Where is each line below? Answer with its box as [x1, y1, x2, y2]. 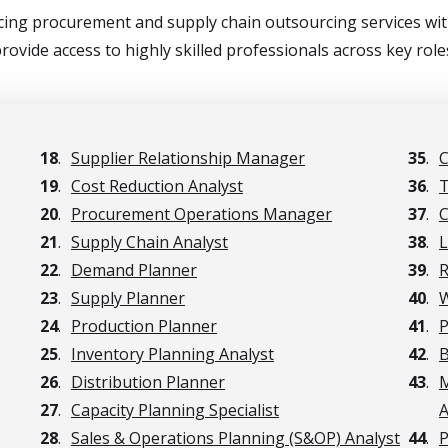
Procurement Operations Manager [71, 203, 332, 225]
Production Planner [71, 315, 217, 337]
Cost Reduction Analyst [71, 175, 243, 197]
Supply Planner [71, 287, 185, 309]
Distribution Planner [71, 371, 225, 393]
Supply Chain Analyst [71, 231, 228, 253]
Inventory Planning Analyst [71, 343, 274, 365]
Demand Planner [71, 259, 197, 281]
